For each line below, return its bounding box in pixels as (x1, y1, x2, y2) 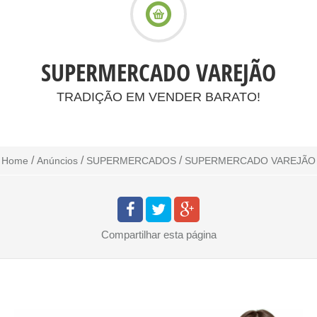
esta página (163, 229, 217, 241)
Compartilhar (100, 229, 161, 241)
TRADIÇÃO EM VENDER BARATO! (57, 90, 260, 105)
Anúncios (37, 155, 78, 167)
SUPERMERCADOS (86, 155, 176, 167)
